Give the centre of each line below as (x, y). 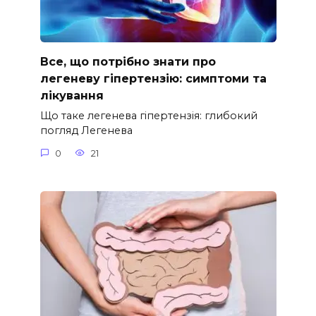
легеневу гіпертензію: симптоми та (153, 78)
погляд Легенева (86, 131)
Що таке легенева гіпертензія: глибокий (148, 116)
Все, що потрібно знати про (128, 61)
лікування (72, 95)
